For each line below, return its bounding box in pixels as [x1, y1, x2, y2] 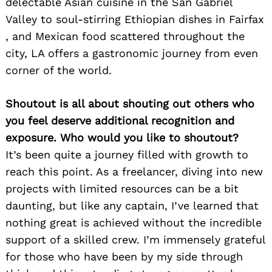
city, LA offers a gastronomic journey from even [5, 47, 258, 60]
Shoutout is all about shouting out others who [5, 97, 254, 110]
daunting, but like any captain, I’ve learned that [5, 199, 259, 212]
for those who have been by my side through [5, 250, 243, 263]
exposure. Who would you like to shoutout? [5, 131, 239, 144]
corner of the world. [5, 64, 112, 77]
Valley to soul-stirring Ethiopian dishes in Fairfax [5, 13, 264, 26]
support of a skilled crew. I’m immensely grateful [5, 233, 265, 246]
